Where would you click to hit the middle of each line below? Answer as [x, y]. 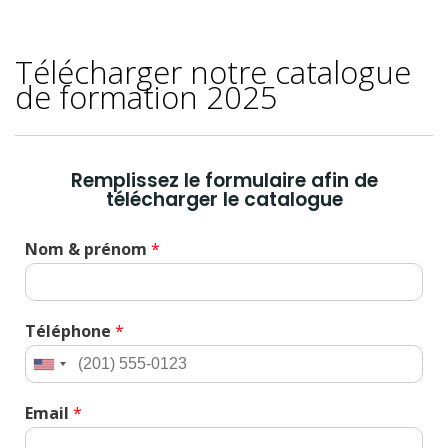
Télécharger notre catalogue [213, 72]
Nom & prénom [88, 249]
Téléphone [70, 331]
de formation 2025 [146, 97]
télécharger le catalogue [224, 199]
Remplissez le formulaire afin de [224, 180]
